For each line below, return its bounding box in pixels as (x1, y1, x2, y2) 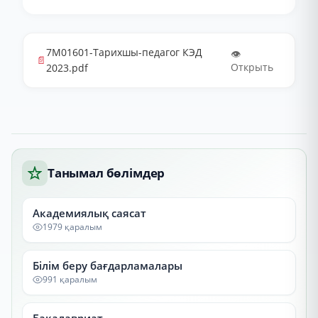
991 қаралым (43, 273, 97, 285)
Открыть (231, 60, 274, 74)
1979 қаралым (43, 221, 102, 233)
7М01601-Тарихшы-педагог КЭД (46, 45, 202, 59)
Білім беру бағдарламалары (33, 258, 182, 273)
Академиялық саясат (33, 206, 146, 220)
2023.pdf (46, 61, 88, 75)
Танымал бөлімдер (48, 165, 165, 181)
